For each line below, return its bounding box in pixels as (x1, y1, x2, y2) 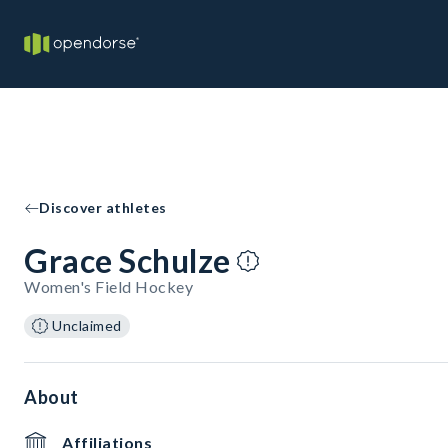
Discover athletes (39, 199, 167, 216)
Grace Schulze (24, 241, 231, 280)
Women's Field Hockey (24, 277, 193, 296)
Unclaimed (52, 317, 122, 334)
